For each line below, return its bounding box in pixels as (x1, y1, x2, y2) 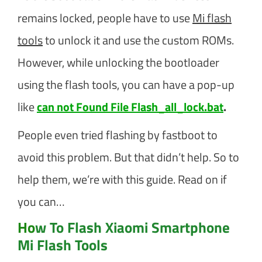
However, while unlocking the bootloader (18, 53, 219, 71)
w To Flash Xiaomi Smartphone (35, 216, 230, 239)
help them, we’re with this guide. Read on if (18, 170, 227, 188)
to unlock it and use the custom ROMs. (43, 30, 234, 49)
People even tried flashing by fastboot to (18, 125, 218, 144)
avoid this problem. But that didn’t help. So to (18, 147, 239, 166)
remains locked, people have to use (18, 8, 192, 27)
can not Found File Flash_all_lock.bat (37, 97, 223, 116)
